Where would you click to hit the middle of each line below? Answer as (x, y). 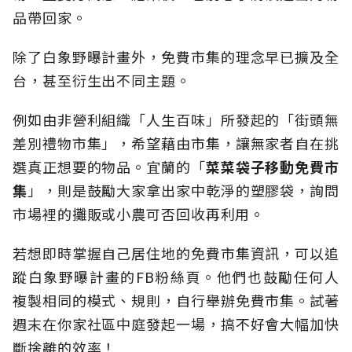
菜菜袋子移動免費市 (272, 167)
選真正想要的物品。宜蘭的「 (109, 167)
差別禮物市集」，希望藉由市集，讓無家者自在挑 (176, 143)
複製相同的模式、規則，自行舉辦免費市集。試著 (176, 301)
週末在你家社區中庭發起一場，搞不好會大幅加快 (176, 324)
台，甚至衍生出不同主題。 (102, 81)
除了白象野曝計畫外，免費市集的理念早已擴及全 (176, 57)
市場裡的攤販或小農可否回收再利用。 (139, 214)
